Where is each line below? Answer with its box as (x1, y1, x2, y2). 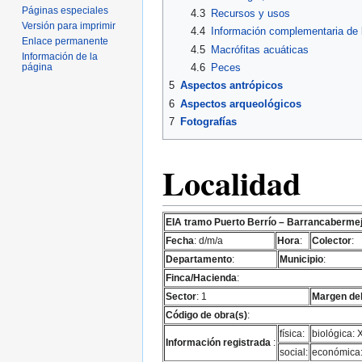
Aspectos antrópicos (180, 79, 283, 92)
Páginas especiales (22, 4, 109, 16)
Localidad (162, 158, 301, 207)
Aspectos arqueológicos (180, 97, 301, 110)
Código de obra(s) (166, 309, 247, 320)
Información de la (22, 50, 99, 62)
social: (280, 346, 308, 357)
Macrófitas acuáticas (210, 43, 309, 56)
